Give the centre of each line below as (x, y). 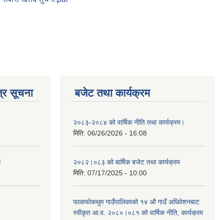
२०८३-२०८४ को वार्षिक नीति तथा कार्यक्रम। (129, 123)
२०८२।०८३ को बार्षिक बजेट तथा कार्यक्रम (126, 162)
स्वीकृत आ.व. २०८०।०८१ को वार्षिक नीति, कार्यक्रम (138, 213)
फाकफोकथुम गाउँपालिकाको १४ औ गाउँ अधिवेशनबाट (136, 202)
